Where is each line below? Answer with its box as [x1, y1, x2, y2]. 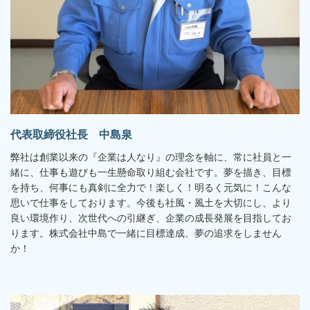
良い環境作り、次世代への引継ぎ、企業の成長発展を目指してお [10, 212, 291, 224]
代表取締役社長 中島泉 [10, 129, 132, 141]
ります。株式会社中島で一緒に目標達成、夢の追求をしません [10, 227, 282, 239]
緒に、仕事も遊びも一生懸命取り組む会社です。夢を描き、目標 [10, 166, 291, 178]
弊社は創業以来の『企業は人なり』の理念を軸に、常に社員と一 [10, 151, 291, 163]
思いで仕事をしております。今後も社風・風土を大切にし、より [10, 197, 291, 208]
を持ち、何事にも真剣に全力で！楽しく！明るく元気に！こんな [10, 181, 291, 193]
